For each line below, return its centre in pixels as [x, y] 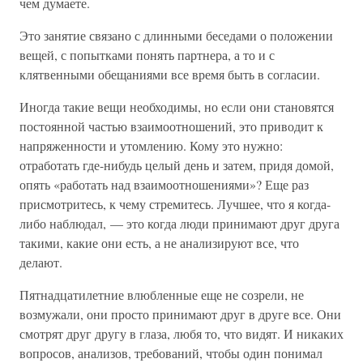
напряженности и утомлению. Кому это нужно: [151, 145]
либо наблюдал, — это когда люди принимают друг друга [179, 223]
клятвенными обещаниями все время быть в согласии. [170, 74]
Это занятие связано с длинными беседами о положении [176, 35]
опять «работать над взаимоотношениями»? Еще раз [164, 184]
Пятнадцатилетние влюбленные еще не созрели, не [162, 295]
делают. [41, 262]
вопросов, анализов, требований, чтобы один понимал [171, 353]
